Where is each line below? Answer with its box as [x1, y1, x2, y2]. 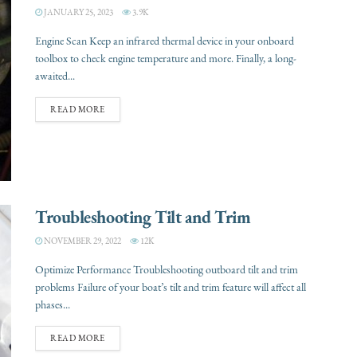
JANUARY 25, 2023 [42, 6, 113, 18]
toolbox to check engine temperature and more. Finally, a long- [35, 50, 296, 66]
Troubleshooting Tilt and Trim [35, 205, 251, 229]
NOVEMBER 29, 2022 [42, 235, 121, 247]
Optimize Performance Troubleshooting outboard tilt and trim [35, 262, 298, 277]
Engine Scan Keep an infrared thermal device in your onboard [35, 33, 294, 49]
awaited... [35, 68, 75, 84]
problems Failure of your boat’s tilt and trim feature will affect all [35, 280, 306, 295]
